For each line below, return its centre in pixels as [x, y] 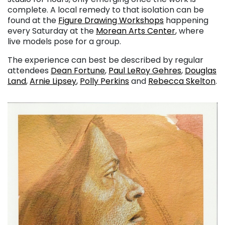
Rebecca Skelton [182, 81]
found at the [33, 21]
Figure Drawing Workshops [111, 21]
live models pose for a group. [64, 42]
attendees [29, 71]
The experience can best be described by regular [105, 60]
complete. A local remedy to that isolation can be [106, 10]
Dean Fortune [78, 71]
